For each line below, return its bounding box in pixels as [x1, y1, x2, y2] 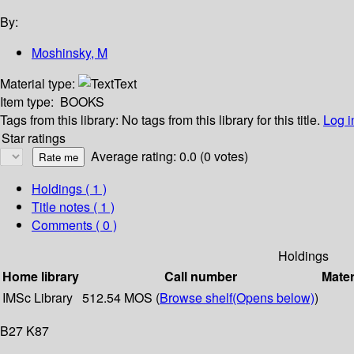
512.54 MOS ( [82, 288, 160, 307]
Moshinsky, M [32, 43, 107, 62]
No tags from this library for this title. [122, 111, 320, 130]
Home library [2, 267, 79, 286]
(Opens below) [232, 288, 314, 307]
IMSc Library [2, 288, 73, 307]
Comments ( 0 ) [32, 216, 117, 235]
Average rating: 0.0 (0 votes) [91, 147, 248, 166]
